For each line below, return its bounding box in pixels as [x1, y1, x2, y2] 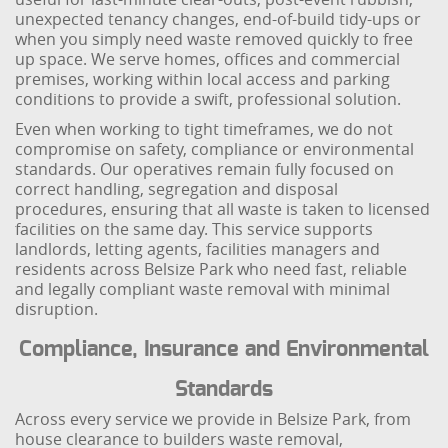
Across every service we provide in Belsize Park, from [15, 408, 412, 430]
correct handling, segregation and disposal [15, 178, 339, 200]
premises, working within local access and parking [15, 68, 391, 90]
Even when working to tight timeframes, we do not [15, 118, 394, 140]
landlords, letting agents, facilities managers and [15, 238, 381, 260]
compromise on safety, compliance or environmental [15, 138, 415, 160]
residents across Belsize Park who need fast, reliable [15, 258, 408, 280]
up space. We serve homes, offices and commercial [15, 48, 401, 70]
